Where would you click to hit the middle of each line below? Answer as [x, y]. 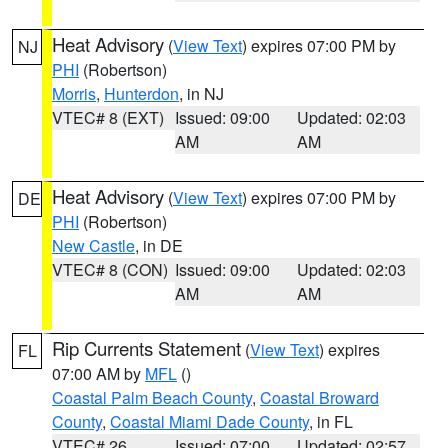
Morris [74, 93]
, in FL [331, 421]
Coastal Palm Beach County [152, 397]
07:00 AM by [98, 373]
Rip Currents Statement [146, 348]
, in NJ [201, 93]
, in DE [159, 245]
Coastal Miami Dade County [209, 421]
